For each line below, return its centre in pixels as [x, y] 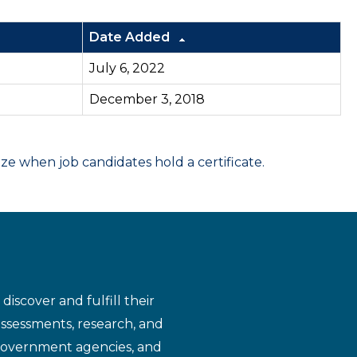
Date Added [131, 37]
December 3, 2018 [147, 99]
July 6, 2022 [127, 68]
